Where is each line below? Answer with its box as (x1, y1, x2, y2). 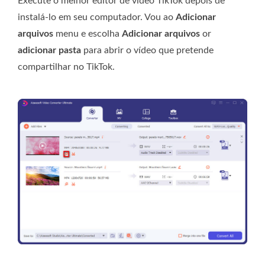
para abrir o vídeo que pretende (81, 46, 214, 56)
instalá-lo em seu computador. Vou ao (18, 12, 176, 22)
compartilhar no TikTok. (18, 62, 115, 72)
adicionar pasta (18, 46, 81, 56)
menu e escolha (53, 29, 122, 39)
